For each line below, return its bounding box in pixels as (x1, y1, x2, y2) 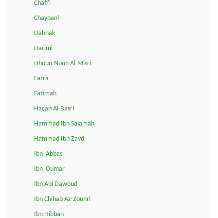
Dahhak (34, 30, 55, 37)
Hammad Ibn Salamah (34, 120, 94, 128)
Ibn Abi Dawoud (34, 181, 77, 188)
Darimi (34, 45, 53, 53)
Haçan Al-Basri (34, 105, 74, 113)
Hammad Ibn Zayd (34, 135, 84, 143)
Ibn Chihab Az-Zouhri (34, 196, 91, 203)
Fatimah (34, 90, 56, 98)
